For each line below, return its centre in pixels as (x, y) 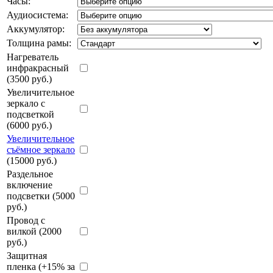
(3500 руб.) (29, 79)
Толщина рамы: (39, 43)
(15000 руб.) (32, 160)
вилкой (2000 (34, 231)
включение (30, 185)
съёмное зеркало (41, 149)
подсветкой (30, 114)
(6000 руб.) (29, 125)
